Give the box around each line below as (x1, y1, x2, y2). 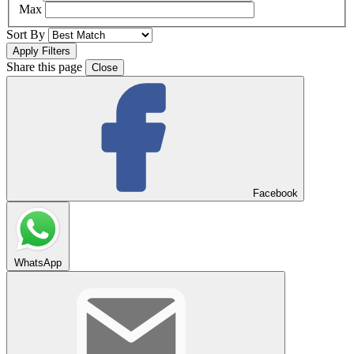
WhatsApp (14, 257, 62, 269)
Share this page (6, 60, 82, 74)
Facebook (253, 187, 298, 200)
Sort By (6, 28, 45, 42)
